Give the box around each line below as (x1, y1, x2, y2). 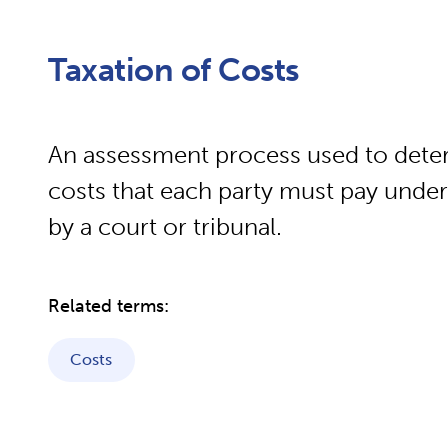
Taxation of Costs (48, 51, 299, 89)
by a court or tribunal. (48, 212, 282, 241)
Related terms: (48, 295, 169, 317)
